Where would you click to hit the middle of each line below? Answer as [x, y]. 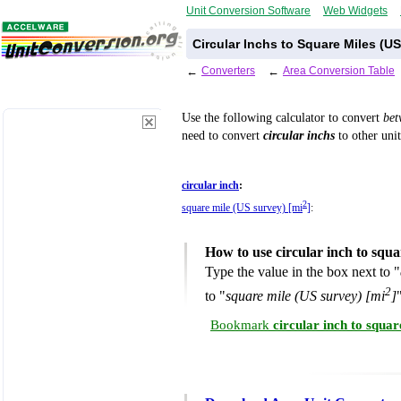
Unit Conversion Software [248, 10]
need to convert [222, 135]
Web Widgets [355, 10]
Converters [228, 70]
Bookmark [242, 325]
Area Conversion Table [339, 70]
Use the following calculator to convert [282, 117]
